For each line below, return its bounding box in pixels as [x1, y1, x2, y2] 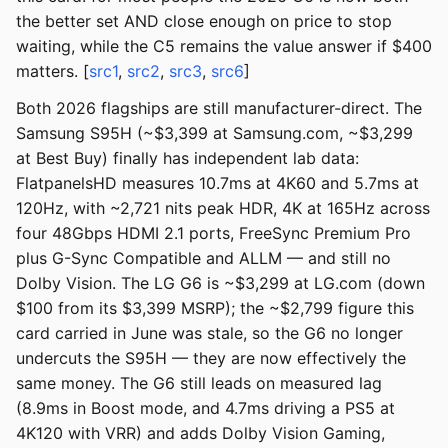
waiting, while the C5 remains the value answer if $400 [16, 36, 432, 57]
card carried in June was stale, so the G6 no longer [16, 323, 403, 344]
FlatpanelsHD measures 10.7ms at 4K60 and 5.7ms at [16, 173, 419, 194]
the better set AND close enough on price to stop [16, 11, 392, 32]
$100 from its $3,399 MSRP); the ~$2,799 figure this [16, 298, 414, 319]
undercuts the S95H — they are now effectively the [16, 348, 406, 369]
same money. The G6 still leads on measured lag [16, 373, 382, 394]
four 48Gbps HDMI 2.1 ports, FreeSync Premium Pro [16, 223, 411, 244]
